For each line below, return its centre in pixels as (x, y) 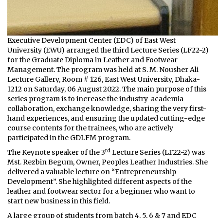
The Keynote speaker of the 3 (56, 152)
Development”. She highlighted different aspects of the (100, 182)
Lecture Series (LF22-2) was (158, 152)
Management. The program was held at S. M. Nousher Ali (103, 70)
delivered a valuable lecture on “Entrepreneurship (92, 172)
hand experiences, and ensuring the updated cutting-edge (106, 118)
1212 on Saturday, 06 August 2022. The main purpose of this (107, 89)
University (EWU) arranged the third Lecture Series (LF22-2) (108, 50)
